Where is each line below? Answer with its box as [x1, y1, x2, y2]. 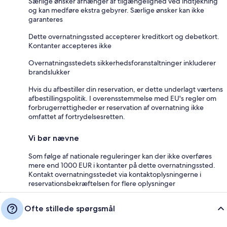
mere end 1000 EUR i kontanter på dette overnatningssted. [28, 160, 215, 170]
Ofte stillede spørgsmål [24, 203, 115, 213]
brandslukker [28, 67, 70, 77]
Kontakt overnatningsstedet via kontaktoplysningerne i [28, 169, 201, 179]
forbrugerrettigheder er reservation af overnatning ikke [28, 102, 204, 112]
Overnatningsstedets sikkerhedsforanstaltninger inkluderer [28, 58, 216, 67]
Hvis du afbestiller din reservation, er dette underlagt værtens [28, 84, 223, 94]
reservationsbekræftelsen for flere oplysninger [28, 178, 175, 188]
